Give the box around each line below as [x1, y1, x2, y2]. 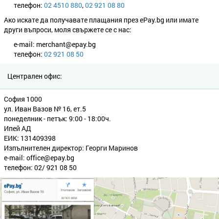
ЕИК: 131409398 [4, 133, 56, 143]
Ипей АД [4, 124, 31, 133]
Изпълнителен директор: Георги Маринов [4, 143, 138, 153]
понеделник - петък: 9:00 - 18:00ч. [4, 114, 111, 123]
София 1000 [4, 94, 42, 104]
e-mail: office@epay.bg [4, 153, 74, 162]
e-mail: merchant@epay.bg [14, 40, 96, 49]
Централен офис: [7, 71, 62, 81]
